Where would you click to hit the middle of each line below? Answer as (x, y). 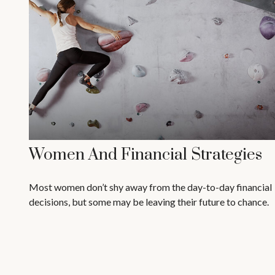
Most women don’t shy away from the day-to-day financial (150, 187)
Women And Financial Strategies (145, 155)
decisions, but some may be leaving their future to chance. (149, 202)
